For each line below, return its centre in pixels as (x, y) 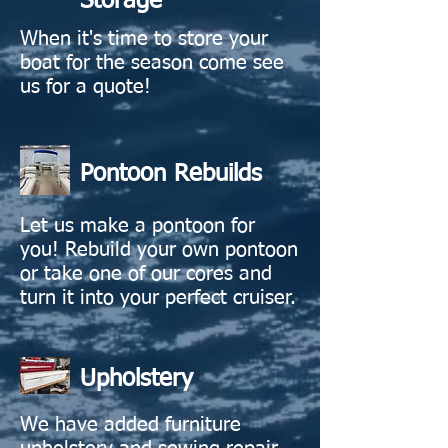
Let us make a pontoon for (137, 225)
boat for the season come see (152, 62)
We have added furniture (130, 424)
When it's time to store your (144, 38)
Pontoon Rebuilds (171, 173)
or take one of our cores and (146, 273)
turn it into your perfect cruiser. (158, 297)
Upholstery (136, 378)
